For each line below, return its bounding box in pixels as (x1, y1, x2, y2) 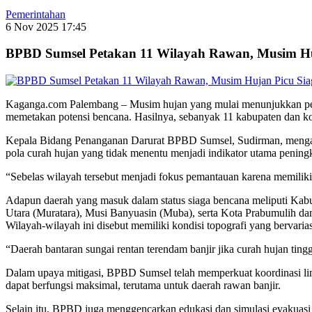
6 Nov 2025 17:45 (6, 20, 86, 33)
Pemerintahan (6, 8, 65, 20)
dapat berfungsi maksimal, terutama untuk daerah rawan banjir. (6, 279, 281, 292)
